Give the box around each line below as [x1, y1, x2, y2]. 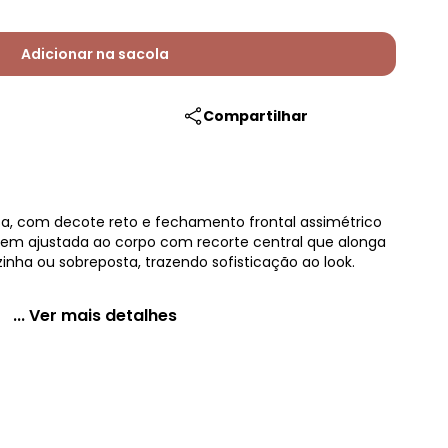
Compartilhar [203, 106, 308, 126]
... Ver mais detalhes [13, 304, 177, 327]
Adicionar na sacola [21, 44, 169, 64]
